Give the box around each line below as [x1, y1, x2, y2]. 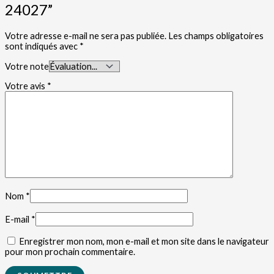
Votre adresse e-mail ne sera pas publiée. [5, 31, 166, 42]
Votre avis [5, 81, 47, 92]
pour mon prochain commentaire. [5, 246, 135, 257]
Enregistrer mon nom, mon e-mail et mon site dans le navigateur [19, 236, 269, 247]
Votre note [5, 61, 49, 72]
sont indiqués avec [5, 41, 80, 52]
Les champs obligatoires [168, 31, 264, 42]
